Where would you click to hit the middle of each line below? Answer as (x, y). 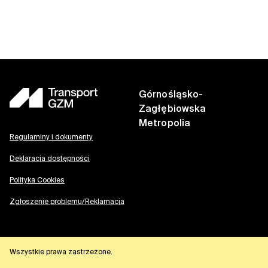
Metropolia (165, 124)
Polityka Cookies (37, 181)
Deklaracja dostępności (50, 159)
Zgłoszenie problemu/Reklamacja (67, 202)
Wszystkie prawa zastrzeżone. (61, 252)
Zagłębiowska (173, 110)
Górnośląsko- (171, 95)
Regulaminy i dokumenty (51, 138)
